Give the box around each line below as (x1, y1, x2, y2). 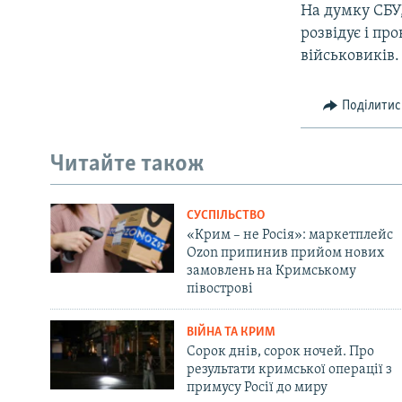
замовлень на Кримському (186, 263, 356, 278)
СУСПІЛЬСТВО (186, 208, 265, 223)
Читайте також (50, 153, 205, 178)
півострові (186, 281, 253, 296)
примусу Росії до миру (186, 380, 328, 395)
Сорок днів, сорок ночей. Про (186, 344, 374, 359)
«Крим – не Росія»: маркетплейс (186, 227, 393, 242)
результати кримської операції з (186, 362, 392, 377)
